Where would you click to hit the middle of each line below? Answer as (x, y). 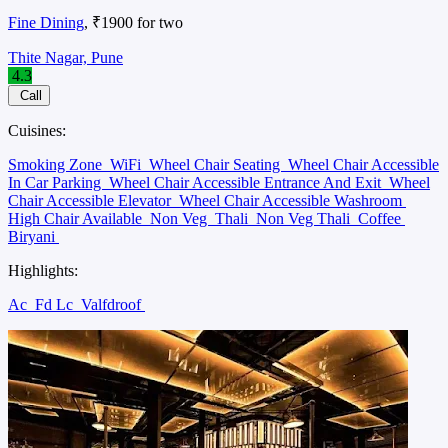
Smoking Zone (57, 165)
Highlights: (43, 271)
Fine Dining (46, 23)
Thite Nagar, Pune (65, 58)
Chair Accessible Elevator (91, 201)
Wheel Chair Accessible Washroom (292, 201)
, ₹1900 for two (133, 23)
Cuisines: (37, 131)
